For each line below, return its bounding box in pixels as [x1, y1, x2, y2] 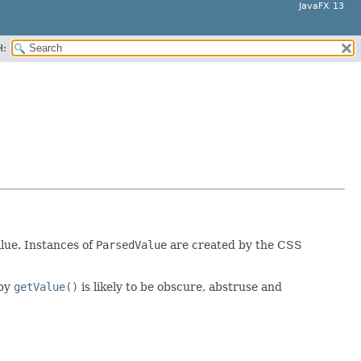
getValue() [14, 280, 78, 294]
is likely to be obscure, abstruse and [78, 280, 282, 294]
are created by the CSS [167, 239, 302, 252]
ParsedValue [96, 239, 167, 252]
